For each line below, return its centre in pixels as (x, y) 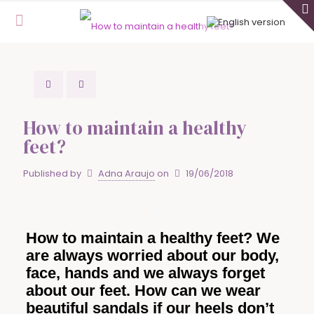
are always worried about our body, (152, 255)
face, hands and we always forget (145, 273)
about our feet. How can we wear (143, 291)
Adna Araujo (127, 173)
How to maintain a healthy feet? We (152, 238)
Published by (52, 173)
